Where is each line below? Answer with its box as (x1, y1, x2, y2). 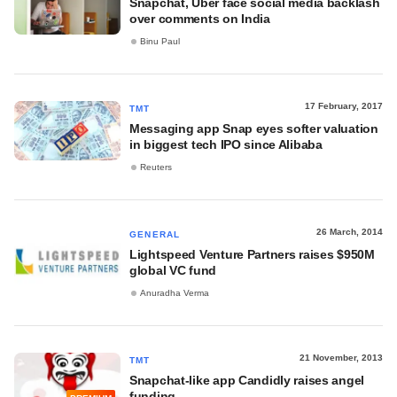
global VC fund (129, 263, 217, 277)
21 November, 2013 (300, 353, 383, 362)
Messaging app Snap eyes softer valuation (129, 121, 378, 136)
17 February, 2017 (305, 101, 383, 111)
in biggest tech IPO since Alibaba (129, 137, 323, 152)
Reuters (140, 162, 172, 173)
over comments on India (129, 12, 270, 26)
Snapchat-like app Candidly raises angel (129, 373, 365, 387)
